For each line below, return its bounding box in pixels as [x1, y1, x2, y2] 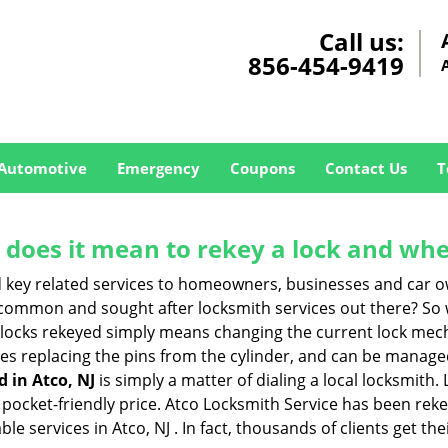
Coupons [229, 158, 295, 178]
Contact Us [324, 158, 407, 178]
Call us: [319, 25, 404, 58]
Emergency [116, 158, 200, 178]
